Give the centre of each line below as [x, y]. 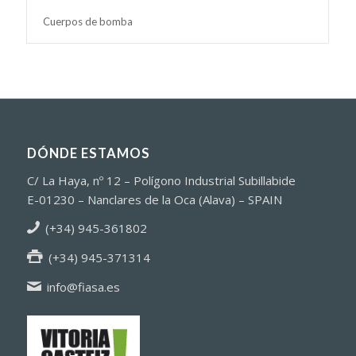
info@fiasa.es [84, 286]
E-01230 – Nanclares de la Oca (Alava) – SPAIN [154, 199]
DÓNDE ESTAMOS [88, 153]
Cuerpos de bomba [87, 21]
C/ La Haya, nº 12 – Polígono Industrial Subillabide [161, 180]
